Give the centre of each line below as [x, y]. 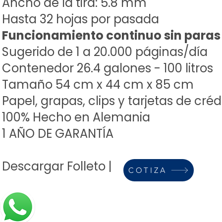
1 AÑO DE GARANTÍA [58, 134]
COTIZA [147, 170]
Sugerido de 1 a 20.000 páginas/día [105, 52]
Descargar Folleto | [57, 166]
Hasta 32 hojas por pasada [81, 19]
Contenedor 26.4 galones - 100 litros [108, 68]
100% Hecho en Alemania [76, 117]
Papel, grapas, [45, 101]
